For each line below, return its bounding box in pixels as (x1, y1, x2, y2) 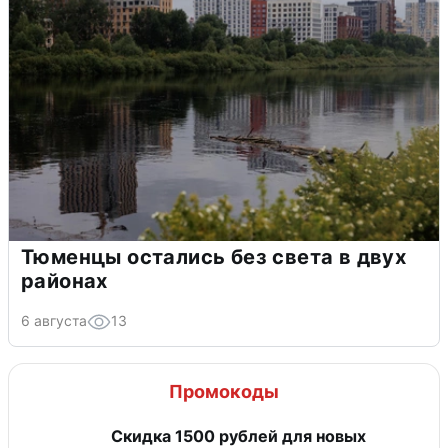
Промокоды (169, 380, 279, 402)
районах (21, 268, 108, 293)
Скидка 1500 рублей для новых (111, 425, 366, 446)
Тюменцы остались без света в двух (21, 244, 407, 269)
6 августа (21, 311, 87, 329)
